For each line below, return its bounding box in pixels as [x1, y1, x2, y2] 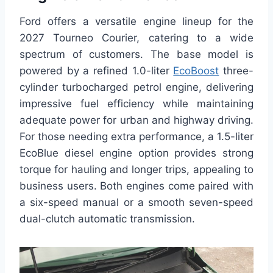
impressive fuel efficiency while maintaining [19, 97, 253, 110]
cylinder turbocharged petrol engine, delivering [19, 80, 253, 93]
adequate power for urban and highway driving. [19, 113, 253, 126]
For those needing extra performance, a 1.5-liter [19, 130, 253, 143]
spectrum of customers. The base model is [19, 48, 253, 60]
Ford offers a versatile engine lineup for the [19, 15, 253, 27]
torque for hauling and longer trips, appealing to [19, 163, 253, 175]
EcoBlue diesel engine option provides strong [19, 146, 253, 159]
